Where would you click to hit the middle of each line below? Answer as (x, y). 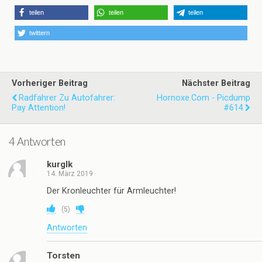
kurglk (60, 164)
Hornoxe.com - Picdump (204, 98)
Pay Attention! (39, 108)
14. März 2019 (70, 173)
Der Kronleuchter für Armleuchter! (111, 191)
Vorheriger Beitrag (50, 84)
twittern (39, 33)
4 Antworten (37, 141)
